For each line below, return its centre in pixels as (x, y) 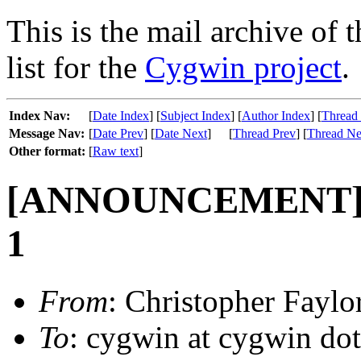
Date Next (181, 133)
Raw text (116, 151)
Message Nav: (47, 133)
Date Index (121, 116)
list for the (76, 67)
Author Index (276, 116)
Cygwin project (243, 67)
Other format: (47, 151)
